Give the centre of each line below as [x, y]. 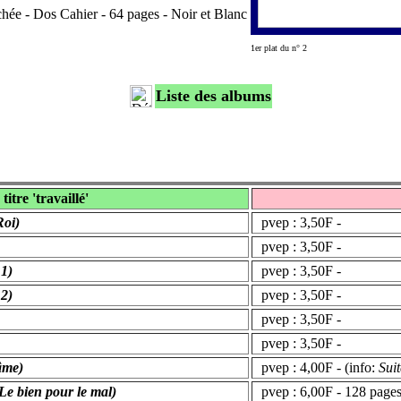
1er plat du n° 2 [279, 47]
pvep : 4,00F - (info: [316, 368]
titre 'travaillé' [46, 199]
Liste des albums [213, 96]
